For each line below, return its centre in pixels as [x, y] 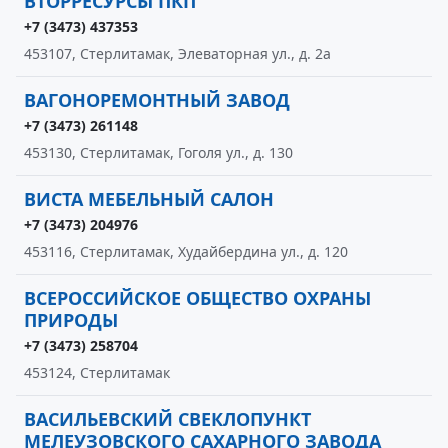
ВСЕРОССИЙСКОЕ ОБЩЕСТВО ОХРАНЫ [197, 298]
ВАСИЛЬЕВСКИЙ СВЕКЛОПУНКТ [167, 419]
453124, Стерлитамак [97, 372]
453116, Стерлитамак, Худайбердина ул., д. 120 [186, 251]
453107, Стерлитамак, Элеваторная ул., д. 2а [177, 53]
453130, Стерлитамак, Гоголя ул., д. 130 [158, 152]
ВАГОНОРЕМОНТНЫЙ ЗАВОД [157, 100]
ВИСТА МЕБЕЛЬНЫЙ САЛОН [149, 199]
